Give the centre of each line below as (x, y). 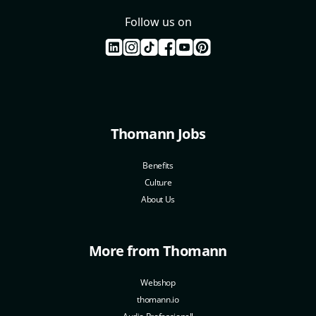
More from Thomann (158, 250)
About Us (158, 199)
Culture (158, 182)
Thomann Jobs (158, 133)
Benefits (158, 165)
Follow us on (158, 22)
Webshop (158, 282)
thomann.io (158, 299)
